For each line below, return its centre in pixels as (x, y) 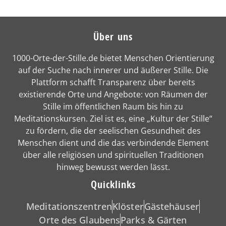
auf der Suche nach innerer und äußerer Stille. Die (113, 70)
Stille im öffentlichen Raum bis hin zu (113, 106)
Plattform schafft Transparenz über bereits (113, 82)
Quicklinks (113, 185)
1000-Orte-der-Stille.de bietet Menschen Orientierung (113, 58)
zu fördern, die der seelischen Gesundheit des (113, 130)
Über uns (113, 36)
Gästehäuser (172, 207)
